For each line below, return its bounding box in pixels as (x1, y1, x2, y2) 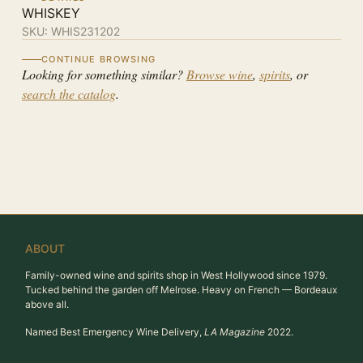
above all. (25, 298, 69, 310)
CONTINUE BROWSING (41, 53, 156, 65)
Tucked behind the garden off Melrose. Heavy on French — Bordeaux (25, 284, 337, 296)
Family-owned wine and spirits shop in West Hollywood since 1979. (25, 269, 327, 281)
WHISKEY (22, 5, 80, 21)
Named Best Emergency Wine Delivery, (25, 326, 204, 338)
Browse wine (186, 66, 253, 83)
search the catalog (22, 85, 116, 102)
